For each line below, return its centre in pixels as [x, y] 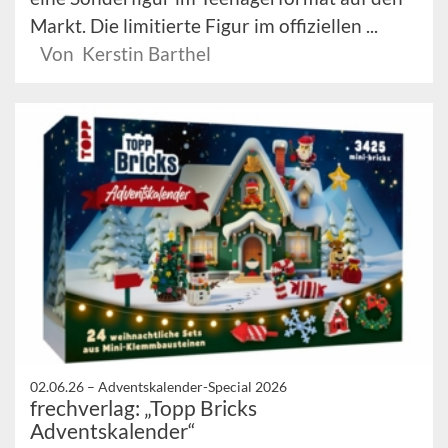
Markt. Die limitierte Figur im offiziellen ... [204, 25]
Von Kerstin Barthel [125, 53]
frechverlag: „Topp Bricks [143, 408]
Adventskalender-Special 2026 [192, 387]
